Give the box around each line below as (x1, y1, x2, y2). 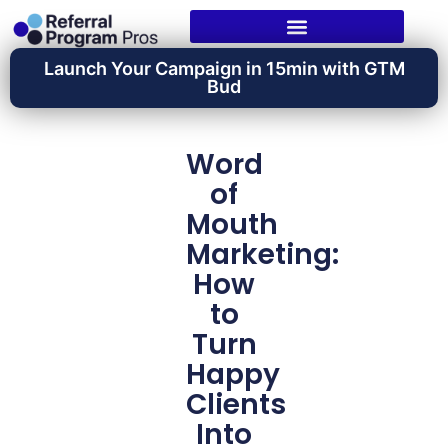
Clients (185, 385, 286, 424)
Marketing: (185, 235, 339, 274)
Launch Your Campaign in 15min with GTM (43, 58, 405, 80)
